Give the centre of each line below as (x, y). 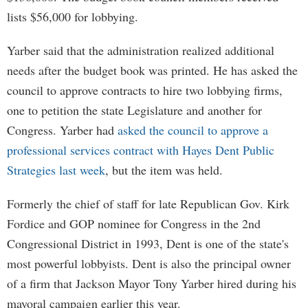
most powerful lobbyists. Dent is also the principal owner (149, 263)
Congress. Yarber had (62, 130)
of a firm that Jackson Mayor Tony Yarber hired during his (152, 283)
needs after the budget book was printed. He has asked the (152, 70)
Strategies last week (56, 170)
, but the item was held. (164, 170)
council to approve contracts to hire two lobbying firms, (145, 90)
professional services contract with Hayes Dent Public (141, 150)
